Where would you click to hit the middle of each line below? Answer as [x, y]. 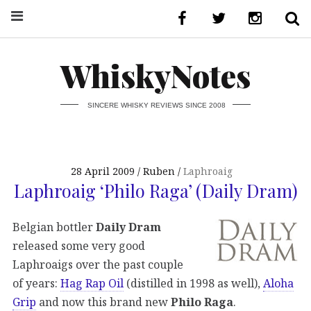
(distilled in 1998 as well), [193, 284]
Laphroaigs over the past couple [98, 265]
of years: [36, 284]
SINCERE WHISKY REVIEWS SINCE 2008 [156, 105]
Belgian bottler [53, 227]
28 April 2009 [103, 171]
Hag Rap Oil [92, 284]
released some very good [79, 246]
